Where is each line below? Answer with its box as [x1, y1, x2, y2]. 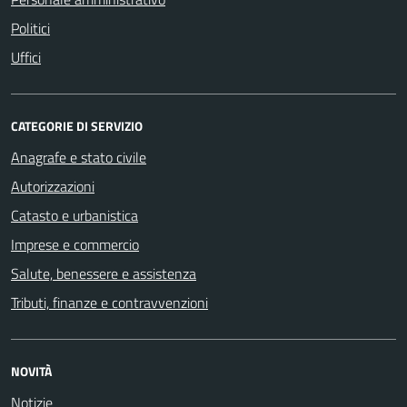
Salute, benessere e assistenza [11, 262, 196, 284]
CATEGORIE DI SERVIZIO [11, 115, 143, 135]
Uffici [11, 45, 41, 68]
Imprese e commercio [11, 233, 139, 255]
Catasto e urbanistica [11, 203, 138, 226]
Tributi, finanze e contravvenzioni [11, 291, 208, 313]
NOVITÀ [11, 361, 52, 381]
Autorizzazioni [11, 174, 94, 197]
